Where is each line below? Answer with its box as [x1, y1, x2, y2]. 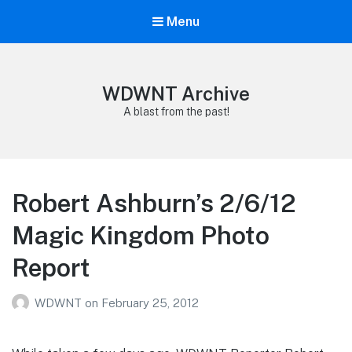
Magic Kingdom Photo [12, 221, 269, 251]
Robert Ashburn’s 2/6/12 [12, 189, 296, 218]
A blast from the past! [123, 105, 229, 119]
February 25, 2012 [101, 295, 199, 310]
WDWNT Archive [102, 82, 250, 105]
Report [12, 253, 90, 283]
